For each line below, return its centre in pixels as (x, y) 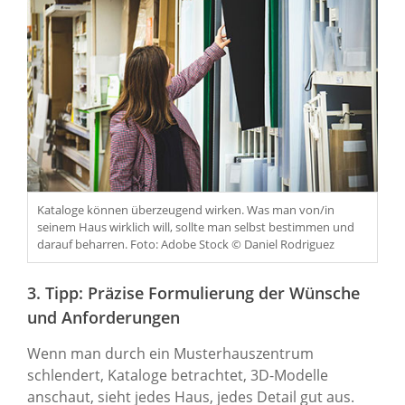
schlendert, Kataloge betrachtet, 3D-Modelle (178, 376)
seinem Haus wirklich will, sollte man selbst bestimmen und (196, 227)
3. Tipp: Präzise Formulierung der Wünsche (193, 293)
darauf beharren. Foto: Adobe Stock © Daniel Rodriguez (186, 245)
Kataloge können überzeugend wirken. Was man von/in (186, 210)
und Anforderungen (104, 318)
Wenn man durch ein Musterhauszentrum (170, 354)
